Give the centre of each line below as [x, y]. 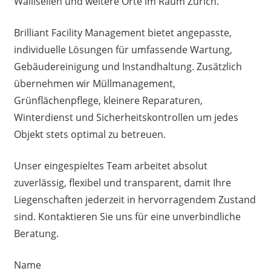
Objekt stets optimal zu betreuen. [90, 134]
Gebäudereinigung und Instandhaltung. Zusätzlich [128, 66]
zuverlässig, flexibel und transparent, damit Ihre [122, 182]
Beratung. [36, 233]
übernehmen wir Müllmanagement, [94, 83]
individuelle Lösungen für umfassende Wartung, [123, 49]
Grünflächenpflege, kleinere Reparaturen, [108, 100]
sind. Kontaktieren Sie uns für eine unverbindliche [127, 216]
